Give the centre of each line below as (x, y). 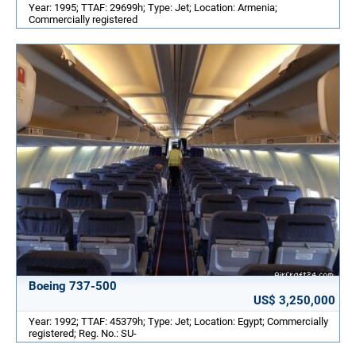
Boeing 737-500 (73, 286)
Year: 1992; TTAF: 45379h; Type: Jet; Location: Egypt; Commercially (178, 322)
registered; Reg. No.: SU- (83, 334)
